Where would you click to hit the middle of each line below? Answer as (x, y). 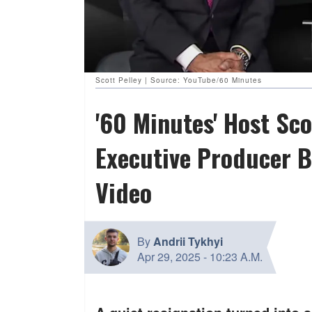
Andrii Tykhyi (188, 241)
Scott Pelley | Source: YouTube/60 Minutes (179, 80)
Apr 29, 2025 (169, 256)
